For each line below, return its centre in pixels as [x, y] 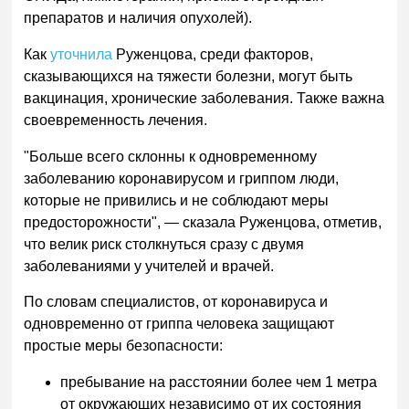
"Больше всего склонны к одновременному [171, 156]
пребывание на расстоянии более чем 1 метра [219, 383]
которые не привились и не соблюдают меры [177, 200]
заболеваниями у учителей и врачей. [149, 266]
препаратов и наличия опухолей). [138, 18]
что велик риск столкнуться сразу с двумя [164, 244]
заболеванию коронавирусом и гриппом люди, [182, 178]
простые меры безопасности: [124, 346]
